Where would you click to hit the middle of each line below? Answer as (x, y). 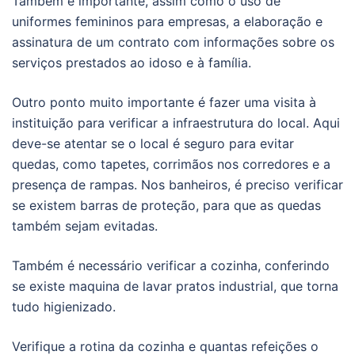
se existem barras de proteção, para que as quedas (166, 206)
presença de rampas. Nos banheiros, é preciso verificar (177, 185)
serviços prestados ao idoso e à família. (132, 63)
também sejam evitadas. (85, 226)
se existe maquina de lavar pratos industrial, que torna (175, 286)
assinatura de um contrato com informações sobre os (173, 42)
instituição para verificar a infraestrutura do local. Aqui (176, 123)
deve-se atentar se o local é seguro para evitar (153, 144)
